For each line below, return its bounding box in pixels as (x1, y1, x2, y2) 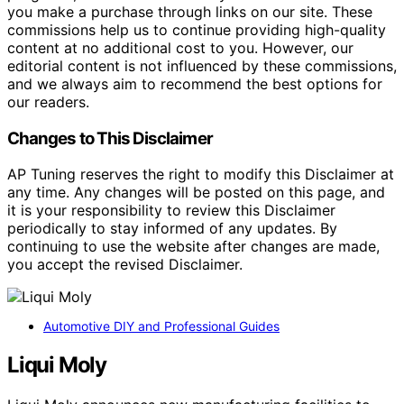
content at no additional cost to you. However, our (7, 38, 353, 57)
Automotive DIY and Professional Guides (43, 318, 280, 335)
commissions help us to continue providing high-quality (7, 20, 386, 39)
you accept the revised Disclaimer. (7, 255, 243, 274)
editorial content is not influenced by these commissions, (7, 56, 397, 75)
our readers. (7, 92, 89, 111)
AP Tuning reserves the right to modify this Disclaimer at (7, 165, 394, 184)
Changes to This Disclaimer (7, 127, 213, 149)
